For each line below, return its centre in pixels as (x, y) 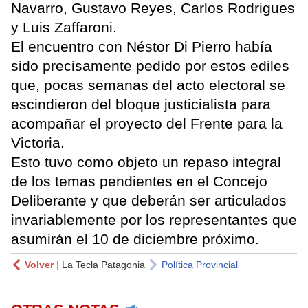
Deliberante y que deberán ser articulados (149, 201)
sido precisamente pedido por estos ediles (150, 66)
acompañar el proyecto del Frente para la (147, 124)
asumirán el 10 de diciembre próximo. (135, 239)
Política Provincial (200, 265)
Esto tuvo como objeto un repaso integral (146, 162)
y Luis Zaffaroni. (64, 27)
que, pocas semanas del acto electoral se (148, 85)
